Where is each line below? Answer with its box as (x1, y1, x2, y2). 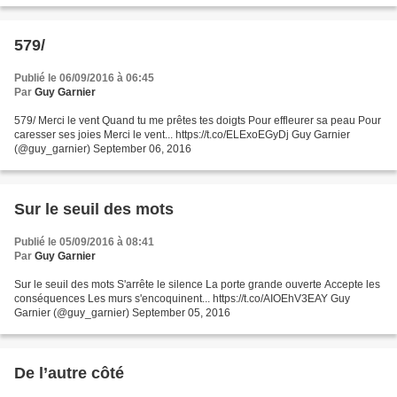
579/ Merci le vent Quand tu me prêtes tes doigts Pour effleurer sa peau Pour (14, 114, 381, 128)
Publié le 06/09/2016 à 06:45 (14, 72, 154, 85)
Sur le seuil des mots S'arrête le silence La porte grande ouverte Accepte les (14, 278, 380, 292)
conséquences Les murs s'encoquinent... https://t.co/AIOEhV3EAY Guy (14, 292, 350, 306)
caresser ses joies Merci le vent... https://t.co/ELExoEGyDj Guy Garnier (14, 128, 350, 142)
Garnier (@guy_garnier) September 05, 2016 (14, 307, 230, 320)
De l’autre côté (14, 364, 124, 383)
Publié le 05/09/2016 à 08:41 (14, 236, 154, 249)
